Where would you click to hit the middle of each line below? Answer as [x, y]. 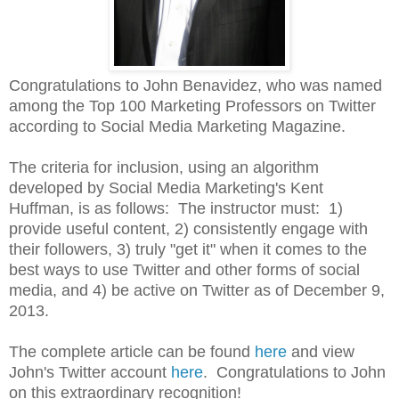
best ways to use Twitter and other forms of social [184, 269]
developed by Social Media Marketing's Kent [166, 187]
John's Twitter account [90, 372]
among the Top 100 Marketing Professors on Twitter [192, 106]
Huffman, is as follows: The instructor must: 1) [176, 208]
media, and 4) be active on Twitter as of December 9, [197, 290]
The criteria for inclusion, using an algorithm [164, 167]
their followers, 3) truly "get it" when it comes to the [188, 249]
